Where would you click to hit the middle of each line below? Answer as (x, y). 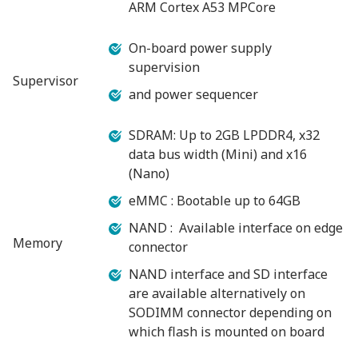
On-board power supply (200, 48)
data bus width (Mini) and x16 (218, 154)
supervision (164, 67)
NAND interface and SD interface (228, 274)
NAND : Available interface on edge (236, 227)
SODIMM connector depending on (230, 312)
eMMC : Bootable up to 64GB (215, 200)
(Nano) (149, 173)
